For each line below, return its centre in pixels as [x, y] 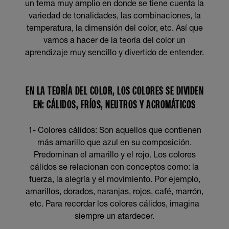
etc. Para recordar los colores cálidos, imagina [114, 203]
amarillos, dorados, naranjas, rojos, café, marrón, [114, 191]
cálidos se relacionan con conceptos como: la [114, 166]
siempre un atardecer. [114, 215]
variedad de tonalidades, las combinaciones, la [114, 15]
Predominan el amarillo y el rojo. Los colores [114, 154]
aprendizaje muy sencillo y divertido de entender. [114, 52]
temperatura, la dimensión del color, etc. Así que [114, 27]
